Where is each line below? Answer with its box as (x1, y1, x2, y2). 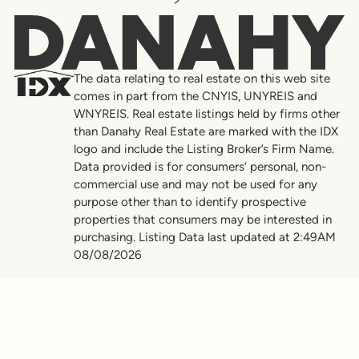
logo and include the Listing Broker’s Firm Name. (73, 142, 334, 157)
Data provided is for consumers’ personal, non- (73, 159, 326, 175)
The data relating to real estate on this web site (73, 71, 330, 87)
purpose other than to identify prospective (73, 195, 306, 210)
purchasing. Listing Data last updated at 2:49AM (73, 230, 336, 245)
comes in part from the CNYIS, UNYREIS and (73, 89, 317, 104)
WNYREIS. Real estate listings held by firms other (73, 107, 340, 122)
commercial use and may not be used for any (73, 177, 317, 192)
